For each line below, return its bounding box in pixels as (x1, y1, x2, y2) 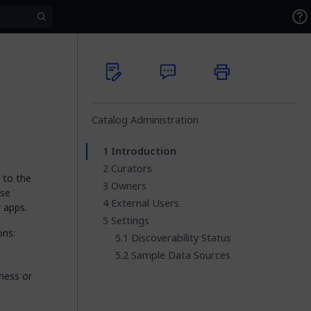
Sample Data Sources (131, 248, 230, 263)
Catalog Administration (92, 112, 199, 128)
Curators (111, 161, 152, 176)
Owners (111, 178, 146, 194)
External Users (111, 196, 179, 211)
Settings (111, 213, 149, 228)
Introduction (111, 144, 176, 159)
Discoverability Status (131, 230, 231, 246)
